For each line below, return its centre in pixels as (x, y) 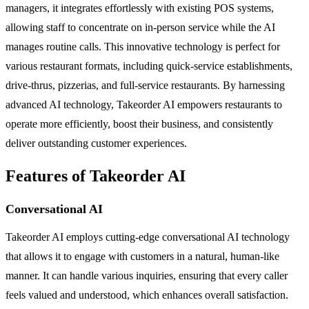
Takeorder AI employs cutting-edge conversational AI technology (148, 237)
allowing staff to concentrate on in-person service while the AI (140, 27)
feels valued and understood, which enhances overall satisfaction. (147, 295)
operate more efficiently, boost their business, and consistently (139, 123)
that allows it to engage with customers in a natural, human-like (142, 256)
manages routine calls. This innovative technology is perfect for (143, 46)
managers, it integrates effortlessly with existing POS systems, (140, 8)
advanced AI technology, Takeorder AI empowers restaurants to (144, 104)
